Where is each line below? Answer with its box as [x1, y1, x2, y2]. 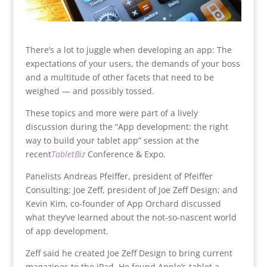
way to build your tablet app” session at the [25, 135, 199, 147]
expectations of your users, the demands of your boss [25, 58, 240, 70]
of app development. [25, 225, 108, 237]
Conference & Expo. [85, 148, 166, 160]
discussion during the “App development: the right [25, 121, 228, 133]
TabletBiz [51, 148, 85, 160]
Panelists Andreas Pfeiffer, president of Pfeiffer [25, 170, 213, 182]
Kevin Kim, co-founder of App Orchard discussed [25, 198, 221, 210]
